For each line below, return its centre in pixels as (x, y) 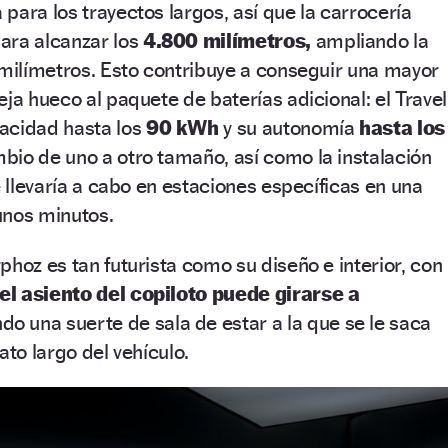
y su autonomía (289, 127)
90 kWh (182, 127)
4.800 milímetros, (226, 40)
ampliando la (369, 40)
